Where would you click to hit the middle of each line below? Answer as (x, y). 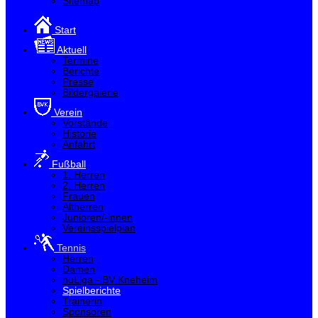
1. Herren (84, 175)
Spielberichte (92, 291)
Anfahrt (79, 145)
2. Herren (84, 186)
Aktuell (71, 50)
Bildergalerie (91, 93)
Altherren (83, 207)
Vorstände (85, 124)
